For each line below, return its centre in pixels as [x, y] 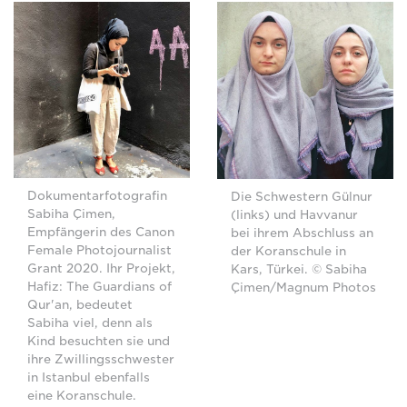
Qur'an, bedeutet [80, 305]
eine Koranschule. [84, 396]
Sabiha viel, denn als [90, 323]
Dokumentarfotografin [97, 196]
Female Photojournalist [99, 251]
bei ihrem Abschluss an [302, 233]
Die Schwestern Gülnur [302, 197]
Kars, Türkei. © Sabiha [299, 270]
